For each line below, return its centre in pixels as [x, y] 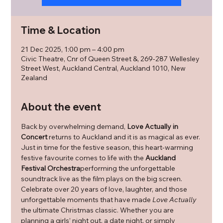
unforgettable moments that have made [87, 200]
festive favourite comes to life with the [83, 158]
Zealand [34, 78]
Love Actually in [154, 126]
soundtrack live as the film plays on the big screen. [103, 179]
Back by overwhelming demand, [74, 126]
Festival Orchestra [51, 168]
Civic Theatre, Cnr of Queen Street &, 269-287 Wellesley [111, 59]
